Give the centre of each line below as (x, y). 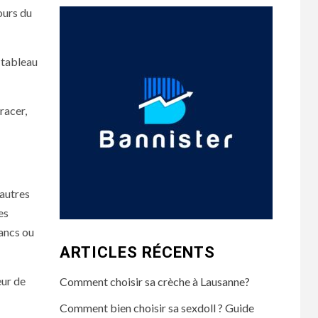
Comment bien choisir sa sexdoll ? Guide (157, 308)
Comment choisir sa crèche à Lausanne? (154, 281)
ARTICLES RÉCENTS (137, 252)
